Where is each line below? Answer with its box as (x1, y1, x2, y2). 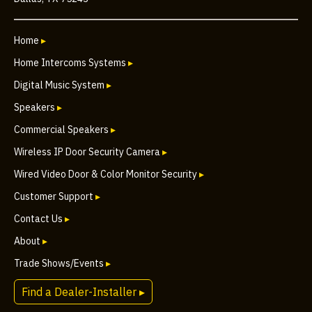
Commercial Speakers (14, 123, 111, 136)
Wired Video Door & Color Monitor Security (14, 167, 199, 180)
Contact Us (14, 212, 65, 225)
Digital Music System (14, 78, 107, 91)
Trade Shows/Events (14, 256, 106, 270)
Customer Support (14, 189, 95, 203)
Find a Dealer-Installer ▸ (22, 284, 145, 299)
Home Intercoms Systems (14, 56, 128, 69)
